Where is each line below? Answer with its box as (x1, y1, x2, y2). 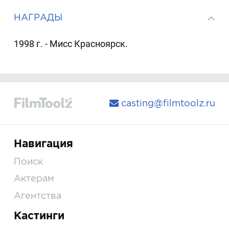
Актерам (14, 173, 55, 184)
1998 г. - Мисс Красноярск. (14, 38, 128, 49)
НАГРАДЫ (14, 12, 63, 22)
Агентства (14, 190, 62, 200)
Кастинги (14, 209, 65, 221)
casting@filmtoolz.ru (118, 98, 215, 108)
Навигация (14, 137, 74, 149)
